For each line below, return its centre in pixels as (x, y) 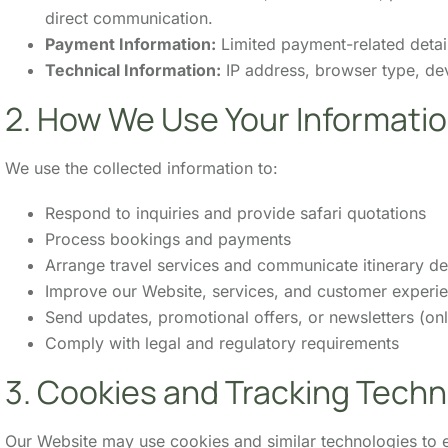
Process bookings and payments (168, 238)
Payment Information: (130, 43)
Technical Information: (133, 69)
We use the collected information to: (141, 167)
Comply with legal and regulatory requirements (222, 342)
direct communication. (129, 17)
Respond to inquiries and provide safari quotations (235, 212)
